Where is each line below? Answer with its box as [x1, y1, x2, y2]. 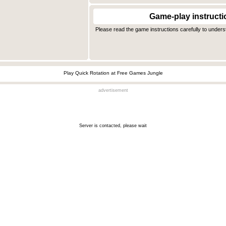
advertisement [98, 88, 128, 93]
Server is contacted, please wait [79, 123, 147, 129]
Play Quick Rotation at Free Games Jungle [64, 70, 163, 76]
